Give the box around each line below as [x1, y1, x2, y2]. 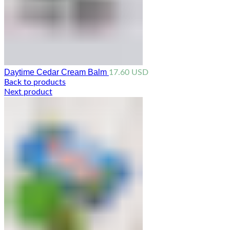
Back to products [4, 78, 66, 86]
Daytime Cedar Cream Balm [4, 68, 109, 76]
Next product [4, 88, 52, 96]
